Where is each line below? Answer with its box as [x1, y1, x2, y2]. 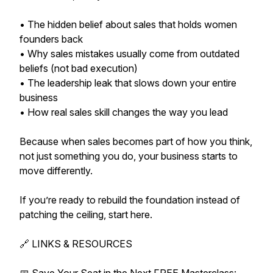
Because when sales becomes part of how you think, [19, 135, 252, 147]
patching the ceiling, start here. [19, 208, 152, 221]
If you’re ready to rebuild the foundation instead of [19, 194, 240, 206]
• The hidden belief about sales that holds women [19, 18, 237, 30]
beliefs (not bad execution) [19, 62, 138, 74]
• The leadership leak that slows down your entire [19, 77, 236, 89]
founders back [19, 33, 83, 45]
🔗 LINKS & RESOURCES [19, 238, 132, 250]
